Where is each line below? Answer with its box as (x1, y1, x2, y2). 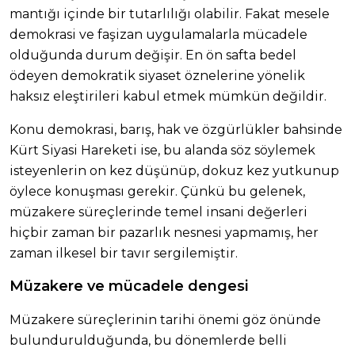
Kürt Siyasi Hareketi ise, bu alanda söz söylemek (10, 143, 315, 158)
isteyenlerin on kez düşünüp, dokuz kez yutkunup (10, 163, 339, 179)
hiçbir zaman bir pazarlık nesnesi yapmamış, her (10, 225, 319, 241)
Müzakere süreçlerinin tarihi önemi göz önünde (10, 312, 321, 328)
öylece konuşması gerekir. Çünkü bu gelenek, (10, 184, 305, 200)
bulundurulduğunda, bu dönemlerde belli (10, 333, 287, 349)
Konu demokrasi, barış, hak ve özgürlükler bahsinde (10, 122, 342, 138)
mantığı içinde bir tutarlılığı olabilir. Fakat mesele (10, 6, 330, 22)
